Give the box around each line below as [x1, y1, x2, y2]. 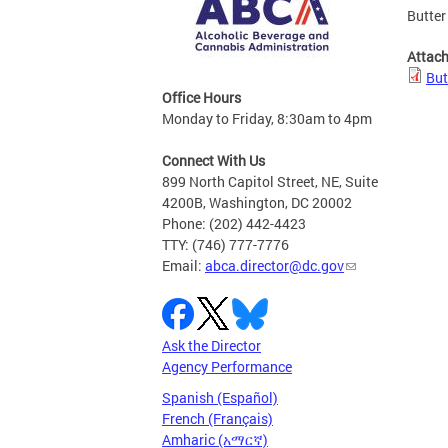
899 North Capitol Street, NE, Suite [162, 172, 378, 192]
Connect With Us [162, 151, 265, 171]
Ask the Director [162, 336, 261, 356]
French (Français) [162, 409, 273, 429]
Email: [162, 256, 205, 276]
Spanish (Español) [162, 388, 278, 408]
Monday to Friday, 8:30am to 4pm [162, 109, 372, 129]
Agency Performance [162, 357, 292, 377]
